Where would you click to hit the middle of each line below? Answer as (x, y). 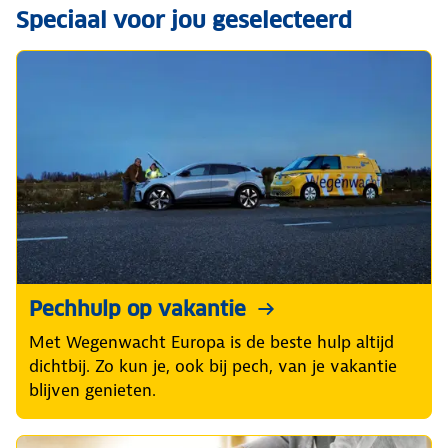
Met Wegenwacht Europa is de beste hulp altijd (211, 342)
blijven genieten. (92, 390)
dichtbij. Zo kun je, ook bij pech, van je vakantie (213, 366)
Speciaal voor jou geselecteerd (184, 19)
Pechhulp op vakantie (137, 309)
